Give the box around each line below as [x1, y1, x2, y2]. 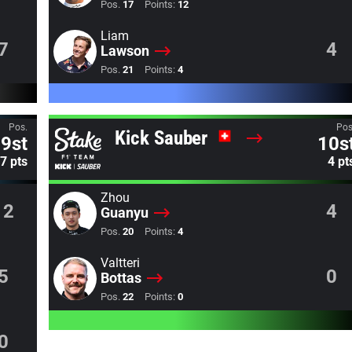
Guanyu [100, 204, 148, 221]
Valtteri [100, 255, 140, 270]
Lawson [100, 42, 149, 59]
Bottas [100, 269, 141, 286]
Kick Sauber [115, 126, 213, 149]
